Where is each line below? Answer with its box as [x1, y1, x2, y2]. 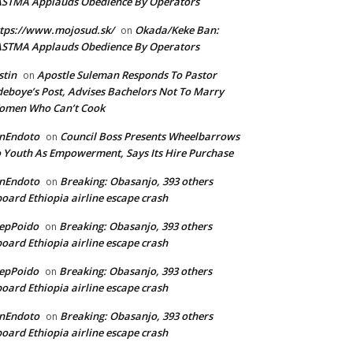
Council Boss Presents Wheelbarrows [60, 129, 240, 144]
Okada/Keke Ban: [135, 23, 219, 38]
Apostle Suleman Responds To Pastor [37, 68, 217, 83]
